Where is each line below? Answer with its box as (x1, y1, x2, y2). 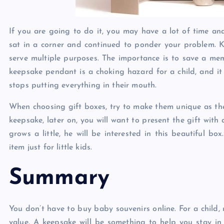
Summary (9, 167, 110, 190)
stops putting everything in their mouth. (9, 81, 157, 90)
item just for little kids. (9, 143, 92, 152)
